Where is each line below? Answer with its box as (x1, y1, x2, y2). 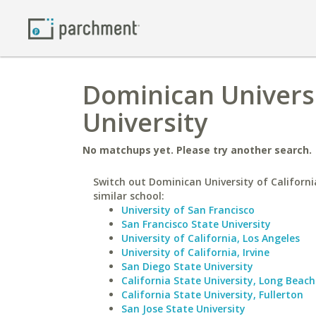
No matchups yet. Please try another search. (83, 143, 312, 157)
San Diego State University (121, 260, 253, 273)
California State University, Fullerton (121, 288, 303, 301)
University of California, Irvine (121, 245, 269, 259)
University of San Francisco (121, 203, 255, 217)
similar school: (93, 189, 164, 202)
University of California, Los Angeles (121, 231, 300, 245)
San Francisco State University (121, 217, 271, 231)
